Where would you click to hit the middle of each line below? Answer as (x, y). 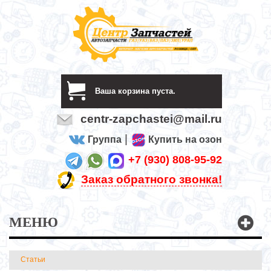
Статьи (33, 260)
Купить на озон (185, 140)
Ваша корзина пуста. (135, 91)
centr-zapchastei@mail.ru (151, 119)
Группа (104, 140)
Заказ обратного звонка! (151, 180)
